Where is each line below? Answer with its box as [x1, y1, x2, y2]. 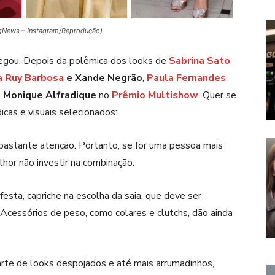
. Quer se [198, 88, 236, 103]
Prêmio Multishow [112, 88, 198, 103]
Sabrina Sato [169, 54, 230, 68]
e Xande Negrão [64, 71, 142, 85]
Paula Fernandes [147, 71, 226, 85]
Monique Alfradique [3, 88, 96, 103]
